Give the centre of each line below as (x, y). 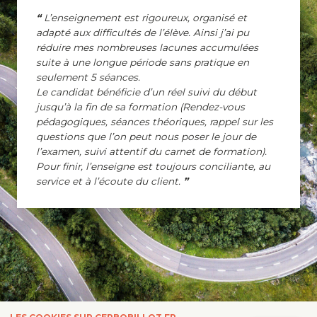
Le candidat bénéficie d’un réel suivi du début (146, 92)
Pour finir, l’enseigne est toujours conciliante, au (153, 166)
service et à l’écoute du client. (108, 181)
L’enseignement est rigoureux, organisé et (145, 17)
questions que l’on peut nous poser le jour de (146, 136)
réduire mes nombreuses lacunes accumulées (147, 47)
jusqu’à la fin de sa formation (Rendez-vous (140, 106)
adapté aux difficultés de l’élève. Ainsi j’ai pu (142, 32)
